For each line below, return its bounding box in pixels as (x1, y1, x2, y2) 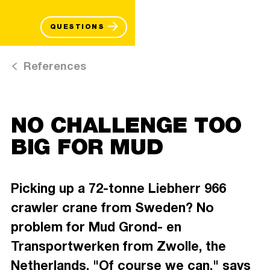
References (24, 57, 86, 75)
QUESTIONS (49, 22, 105, 31)
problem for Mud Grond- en (11, 216, 181, 237)
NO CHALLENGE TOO (11, 111, 242, 137)
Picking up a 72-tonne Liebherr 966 (11, 178, 226, 199)
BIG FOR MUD (11, 133, 163, 159)
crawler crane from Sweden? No (11, 197, 214, 218)
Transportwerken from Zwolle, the (11, 236, 226, 257)
